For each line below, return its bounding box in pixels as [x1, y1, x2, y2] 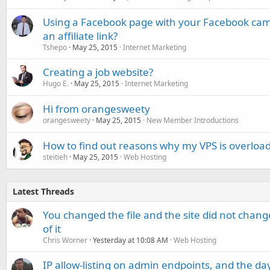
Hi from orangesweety [43, 102, 150, 116]
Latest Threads [13, 186, 74, 197]
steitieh [43, 152, 67, 162]
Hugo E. [43, 78, 69, 89]
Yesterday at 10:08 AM [93, 235, 168, 245]
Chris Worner [43, 235, 87, 245]
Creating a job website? [43, 65, 153, 79]
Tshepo [43, 42, 67, 52]
